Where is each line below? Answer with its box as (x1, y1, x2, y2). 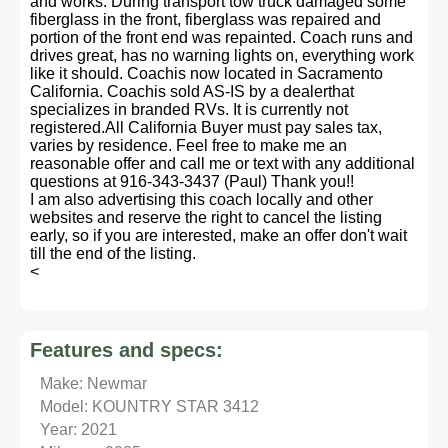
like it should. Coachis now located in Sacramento (30, 65, 383, 82)
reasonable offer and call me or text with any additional (30, 155, 415, 172)
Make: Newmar (40, 375, 147, 392)
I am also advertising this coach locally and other (30, 191, 373, 208)
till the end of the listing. (30, 245, 196, 262)
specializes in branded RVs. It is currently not (30, 101, 348, 118)
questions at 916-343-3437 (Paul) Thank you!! (30, 173, 354, 190)
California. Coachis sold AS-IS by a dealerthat (30, 83, 354, 100)
